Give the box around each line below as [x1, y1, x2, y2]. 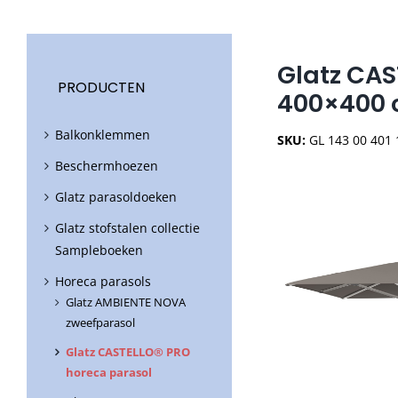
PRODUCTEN [58, 77, 145, 99]
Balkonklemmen [55, 126, 150, 144]
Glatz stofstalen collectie [55, 219, 200, 237]
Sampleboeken [55, 242, 143, 259]
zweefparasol [66, 314, 135, 331]
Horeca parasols [55, 273, 151, 291]
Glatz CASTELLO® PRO [66, 344, 190, 361]
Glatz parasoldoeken [55, 188, 177, 206]
